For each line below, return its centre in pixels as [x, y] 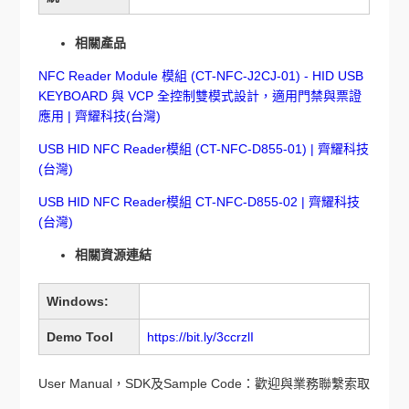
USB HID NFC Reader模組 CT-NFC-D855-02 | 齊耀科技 [199, 202]
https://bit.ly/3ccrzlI [201, 337]
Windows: [78, 301]
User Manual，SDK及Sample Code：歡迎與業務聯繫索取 [204, 383]
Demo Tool [80, 337]
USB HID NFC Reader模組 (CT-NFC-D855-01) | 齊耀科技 [204, 149]
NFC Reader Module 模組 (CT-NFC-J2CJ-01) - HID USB [201, 76]
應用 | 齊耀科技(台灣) [100, 116]
